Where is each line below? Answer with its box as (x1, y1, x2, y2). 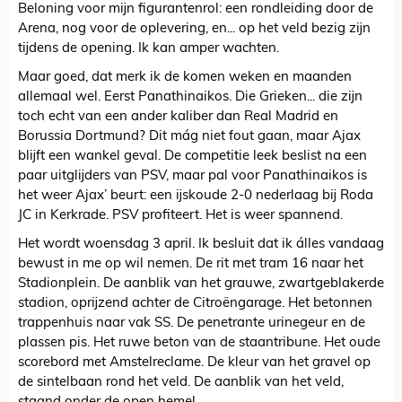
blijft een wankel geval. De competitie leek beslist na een (18, 150, 367, 164)
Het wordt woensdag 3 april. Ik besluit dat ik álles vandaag (18, 238, 384, 252)
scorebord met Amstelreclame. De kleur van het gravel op (18, 356, 371, 371)
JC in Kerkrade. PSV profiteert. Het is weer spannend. (18, 209, 343, 223)
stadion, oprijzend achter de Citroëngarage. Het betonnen (18, 297, 372, 311)
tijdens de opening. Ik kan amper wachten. (18, 42, 279, 57)
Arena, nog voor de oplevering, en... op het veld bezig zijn (18, 22, 371, 37)
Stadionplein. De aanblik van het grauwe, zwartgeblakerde (18, 277, 384, 292)
